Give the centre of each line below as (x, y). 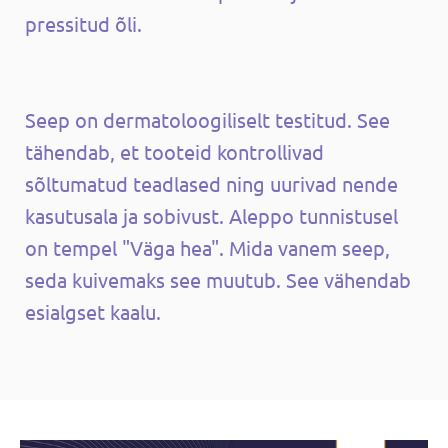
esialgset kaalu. (93, 311)
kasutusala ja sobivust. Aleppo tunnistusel (211, 215)
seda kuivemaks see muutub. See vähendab (218, 279)
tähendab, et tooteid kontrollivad (174, 151)
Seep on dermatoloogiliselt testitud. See (207, 119)
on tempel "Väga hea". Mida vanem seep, (207, 247)
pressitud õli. (83, 23)
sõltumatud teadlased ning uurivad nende (211, 183)
